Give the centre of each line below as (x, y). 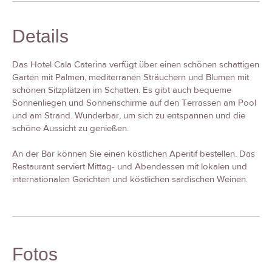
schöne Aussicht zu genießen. (70, 128)
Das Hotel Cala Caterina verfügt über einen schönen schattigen (136, 64)
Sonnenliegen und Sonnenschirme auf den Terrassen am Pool (134, 103)
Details (40, 36)
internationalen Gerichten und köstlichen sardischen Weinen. (130, 179)
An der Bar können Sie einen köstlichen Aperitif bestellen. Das (134, 154)
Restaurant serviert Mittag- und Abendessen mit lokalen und (130, 166)
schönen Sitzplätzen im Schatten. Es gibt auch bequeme (122, 90)
